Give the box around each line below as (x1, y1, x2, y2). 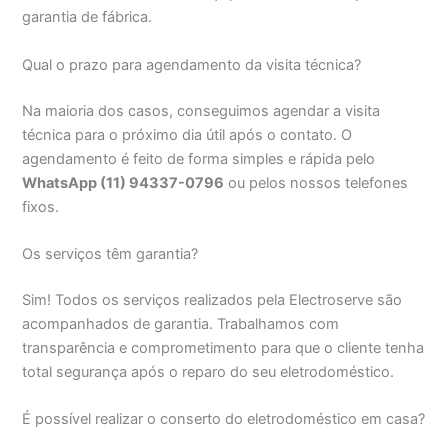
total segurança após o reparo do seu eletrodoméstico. (22, 362, 395, 381)
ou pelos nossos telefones (224, 173, 409, 192)
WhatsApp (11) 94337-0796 (22, 173, 225, 192)
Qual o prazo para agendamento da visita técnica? (22, 55, 362, 74)
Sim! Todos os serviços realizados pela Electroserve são (22, 290, 403, 309)
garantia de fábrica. (22, 8, 153, 27)
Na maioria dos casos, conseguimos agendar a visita (22, 101, 381, 120)
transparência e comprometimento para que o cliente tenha (22, 338, 425, 357)
